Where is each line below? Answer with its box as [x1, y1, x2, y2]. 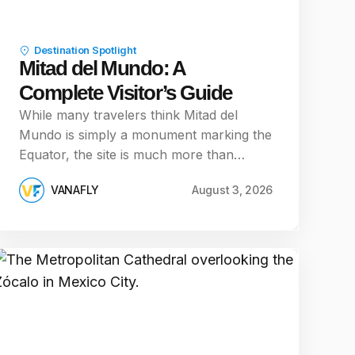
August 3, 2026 [191, 183, 273, 197]
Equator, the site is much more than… [19, 147, 245, 162]
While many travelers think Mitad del [19, 107, 238, 123]
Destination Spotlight [34, 44, 136, 56]
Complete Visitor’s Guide [19, 81, 232, 105]
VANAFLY [51, 183, 100, 197]
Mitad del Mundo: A [19, 56, 185, 80]
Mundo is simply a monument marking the [19, 127, 272, 143]
